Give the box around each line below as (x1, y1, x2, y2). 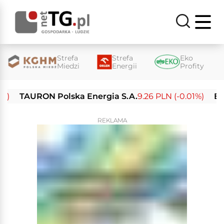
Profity (179, 61, 204, 70)
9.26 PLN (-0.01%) (116, 91, 183, 101)
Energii (111, 61, 137, 70)
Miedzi (56, 61, 79, 70)
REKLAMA (97, 116, 127, 124)
